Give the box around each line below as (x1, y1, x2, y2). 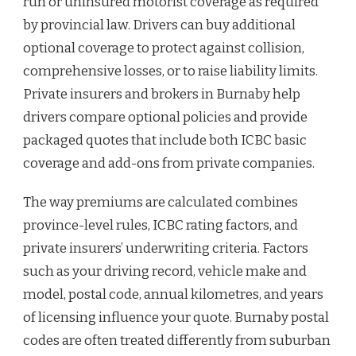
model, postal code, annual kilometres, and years (23, 285, 323, 303)
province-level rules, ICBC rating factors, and (23, 216, 298, 234)
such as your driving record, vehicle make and (23, 262, 307, 280)
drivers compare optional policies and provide (23, 108, 308, 126)
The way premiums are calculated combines (23, 193, 298, 211)
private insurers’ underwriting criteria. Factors (23, 239, 308, 257)
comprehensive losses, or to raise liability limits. (23, 62, 318, 79)
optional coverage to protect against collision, (23, 39, 304, 56)
